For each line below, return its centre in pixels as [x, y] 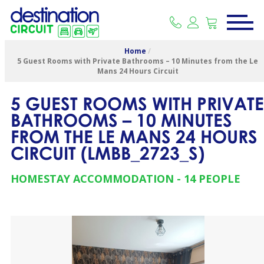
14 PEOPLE [212, 179]
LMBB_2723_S [143, 153]
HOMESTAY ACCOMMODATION [92, 179]
